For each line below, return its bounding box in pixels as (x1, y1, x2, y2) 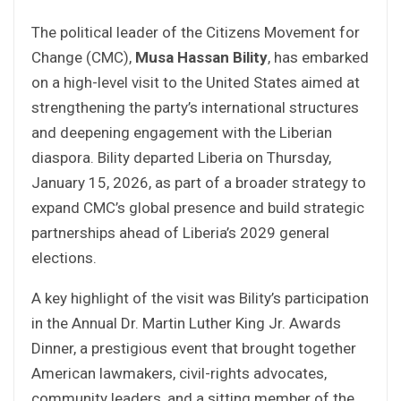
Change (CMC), (31, 47, 135, 66)
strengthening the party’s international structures (31, 98, 359, 116)
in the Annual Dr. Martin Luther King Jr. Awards (31, 313, 341, 332)
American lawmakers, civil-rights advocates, (31, 363, 327, 382)
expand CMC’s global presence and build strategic (31, 198, 364, 217)
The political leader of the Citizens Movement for (31, 22, 360, 41)
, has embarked (268, 47, 369, 66)
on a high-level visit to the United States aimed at (31, 73, 360, 91)
